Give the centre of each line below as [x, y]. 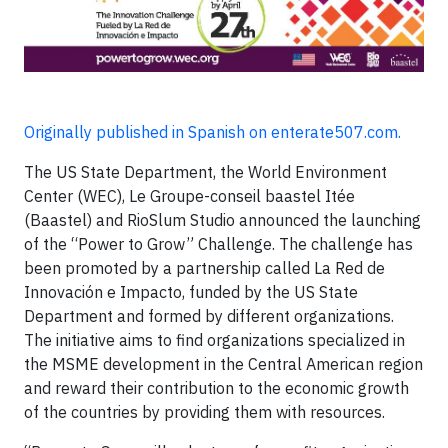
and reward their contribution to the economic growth [216, 388]
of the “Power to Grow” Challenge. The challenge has [218, 244]
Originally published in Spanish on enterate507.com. [212, 132]
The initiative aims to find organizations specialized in [214, 340]
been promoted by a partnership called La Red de [204, 268]
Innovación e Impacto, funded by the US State [191, 292]
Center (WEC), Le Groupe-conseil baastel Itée [189, 196]
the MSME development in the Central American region [223, 364]
